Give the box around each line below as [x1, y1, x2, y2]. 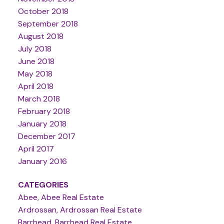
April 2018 [17, 80, 53, 91]
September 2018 [17, 18, 78, 29]
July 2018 [17, 43, 51, 54]
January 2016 [17, 155, 67, 166]
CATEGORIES [17, 179, 68, 190]
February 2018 [17, 105, 70, 116]
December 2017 [17, 130, 75, 141]
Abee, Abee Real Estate [17, 192, 104, 203]
